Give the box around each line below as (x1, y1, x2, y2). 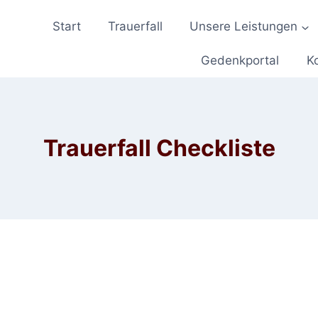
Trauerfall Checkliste (43, 134, 275, 162)
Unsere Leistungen (190, 19, 297, 34)
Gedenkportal (201, 53, 280, 67)
